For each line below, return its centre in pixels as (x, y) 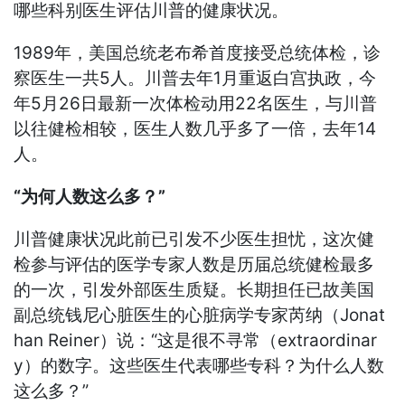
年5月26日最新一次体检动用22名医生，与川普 (196, 104)
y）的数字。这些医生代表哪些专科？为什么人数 (199, 366)
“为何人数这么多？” (90, 197)
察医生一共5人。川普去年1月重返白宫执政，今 (195, 79)
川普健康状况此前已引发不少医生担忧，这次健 (194, 240)
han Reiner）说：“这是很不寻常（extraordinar (196, 341)
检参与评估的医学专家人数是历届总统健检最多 (194, 265)
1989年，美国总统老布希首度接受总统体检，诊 (198, 53)
